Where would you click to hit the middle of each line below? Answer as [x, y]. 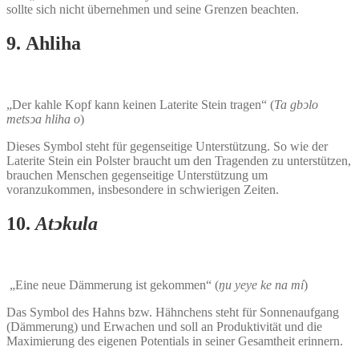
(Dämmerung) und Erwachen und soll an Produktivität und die [164, 326]
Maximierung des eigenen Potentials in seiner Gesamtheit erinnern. [175, 341]
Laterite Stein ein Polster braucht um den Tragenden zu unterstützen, [179, 161]
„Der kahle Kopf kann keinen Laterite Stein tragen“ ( [140, 105]
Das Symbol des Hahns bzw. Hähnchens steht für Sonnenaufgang [173, 312]
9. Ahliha [44, 44]
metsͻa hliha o [43, 119]
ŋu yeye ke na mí [261, 284]
